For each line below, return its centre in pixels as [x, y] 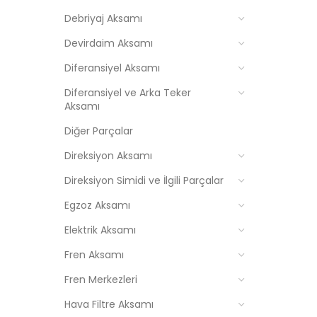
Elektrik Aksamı [100, 230]
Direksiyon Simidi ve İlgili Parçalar [144, 180]
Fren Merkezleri [101, 279]
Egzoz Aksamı [97, 205]
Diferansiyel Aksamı [112, 68]
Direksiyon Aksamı [108, 156]
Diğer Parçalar [99, 131]
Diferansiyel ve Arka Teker [128, 93]
